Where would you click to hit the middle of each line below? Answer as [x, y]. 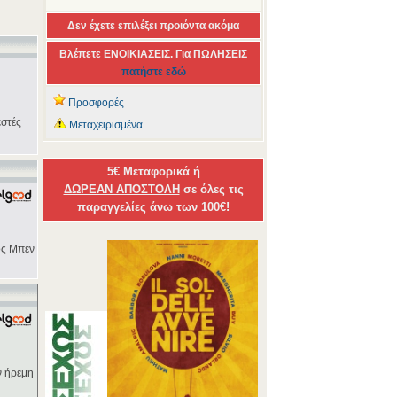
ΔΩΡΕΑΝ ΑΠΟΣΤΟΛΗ [121, 189]
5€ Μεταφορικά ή [153, 171]
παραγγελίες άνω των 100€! [153, 207]
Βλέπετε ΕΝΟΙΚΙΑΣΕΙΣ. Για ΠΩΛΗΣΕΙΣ [153, 54]
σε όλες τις [211, 189]
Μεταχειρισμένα [105, 125]
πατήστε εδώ [153, 72]
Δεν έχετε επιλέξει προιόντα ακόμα [153, 26]
